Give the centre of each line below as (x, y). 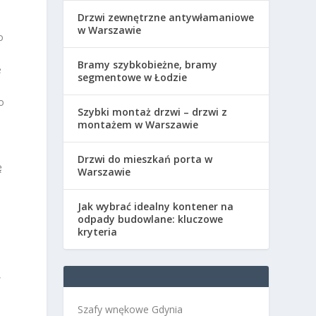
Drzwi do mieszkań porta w (145, 159)
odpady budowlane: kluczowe (151, 219)
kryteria (98, 231)
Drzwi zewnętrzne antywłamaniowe (166, 17)
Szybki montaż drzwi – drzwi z (153, 111)
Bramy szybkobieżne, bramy (148, 64)
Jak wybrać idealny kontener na (156, 206)
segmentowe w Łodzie (133, 77)
